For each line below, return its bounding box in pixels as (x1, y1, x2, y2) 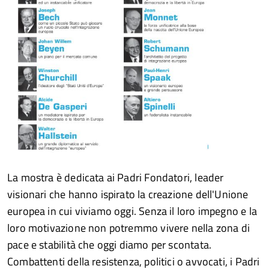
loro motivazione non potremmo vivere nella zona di (7, 220, 250, 236)
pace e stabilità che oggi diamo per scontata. (7, 237, 212, 253)
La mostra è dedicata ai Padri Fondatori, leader (7, 169, 224, 186)
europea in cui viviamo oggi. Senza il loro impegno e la (7, 203, 257, 219)
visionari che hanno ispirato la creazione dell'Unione (7, 186, 249, 202)
